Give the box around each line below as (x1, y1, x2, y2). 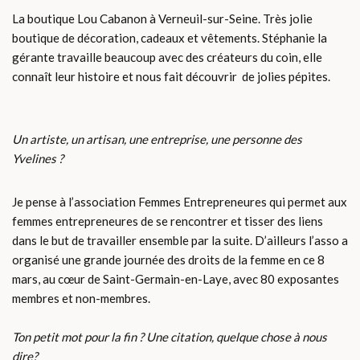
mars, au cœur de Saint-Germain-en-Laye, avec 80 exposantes (12, 272, 339, 287)
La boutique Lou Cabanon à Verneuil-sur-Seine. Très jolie (12, 11, 313, 27)
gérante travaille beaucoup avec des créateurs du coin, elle (12, 50, 322, 65)
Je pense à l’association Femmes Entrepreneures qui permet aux (12, 194, 347, 210)
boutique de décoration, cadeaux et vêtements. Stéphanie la (12, 31, 327, 46)
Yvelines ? (12, 151, 63, 166)
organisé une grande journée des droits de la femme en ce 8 (12, 252, 325, 268)
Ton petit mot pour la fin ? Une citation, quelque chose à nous (12, 329, 327, 345)
